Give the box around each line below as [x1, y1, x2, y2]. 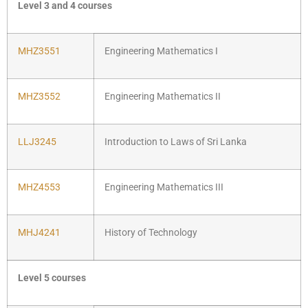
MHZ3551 [18, 45, 60, 57]
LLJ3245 [18, 135, 56, 148]
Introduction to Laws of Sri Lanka [104, 135, 247, 148]
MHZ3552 [18, 90, 60, 102]
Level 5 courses [18, 272, 86, 284]
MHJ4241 [18, 226, 60, 239]
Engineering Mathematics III [104, 181, 223, 193]
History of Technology [104, 226, 197, 239]
